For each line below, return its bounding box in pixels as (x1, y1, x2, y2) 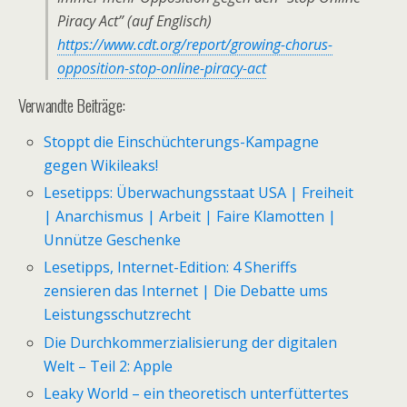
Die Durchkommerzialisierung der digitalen (44, 332, 338, 352)
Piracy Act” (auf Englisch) (57, 11, 212, 31)
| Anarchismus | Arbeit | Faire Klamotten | (44, 206, 337, 227)
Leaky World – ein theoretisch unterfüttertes (44, 382, 350, 403)
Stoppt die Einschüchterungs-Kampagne (44, 132, 320, 152)
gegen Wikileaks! (44, 155, 159, 175)
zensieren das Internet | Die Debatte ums (44, 281, 329, 302)
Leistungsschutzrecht (44, 304, 192, 325)
